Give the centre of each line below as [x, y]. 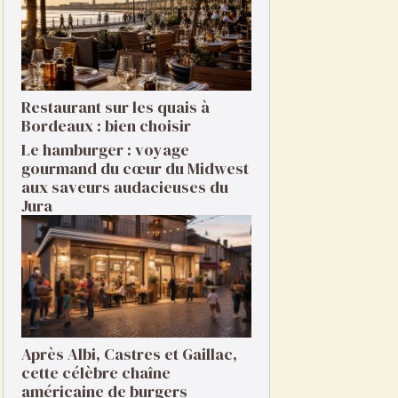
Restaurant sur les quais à [115, 107]
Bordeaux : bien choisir [106, 126]
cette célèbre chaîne [96, 373]
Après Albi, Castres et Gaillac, [129, 354]
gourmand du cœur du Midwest [135, 168]
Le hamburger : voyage [105, 150]
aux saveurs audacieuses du [125, 187]
